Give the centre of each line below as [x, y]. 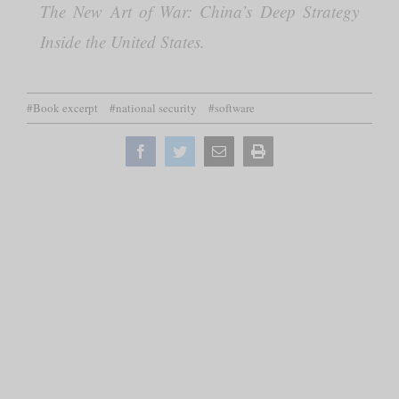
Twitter [206, 150]
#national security [153, 108]
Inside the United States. [122, 41]
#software [232, 108]
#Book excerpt [62, 108]
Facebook [175, 150]
